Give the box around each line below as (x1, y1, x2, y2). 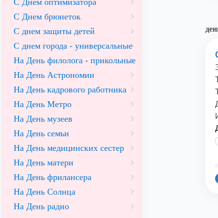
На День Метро (14, 99, 72, 109)
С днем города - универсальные (14, 41, 132, 51)
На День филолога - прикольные (14, 55, 136, 65)
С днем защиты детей (14, 26, 95, 36)
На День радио (14, 201, 69, 211)
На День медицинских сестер (14, 143, 124, 153)
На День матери (14, 158, 73, 167)
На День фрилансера (14, 172, 91, 182)
